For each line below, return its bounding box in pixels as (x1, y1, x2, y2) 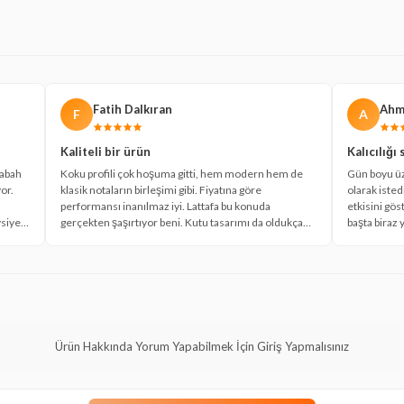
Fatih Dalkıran (93, 101, 173, 116)
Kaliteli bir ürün (60, 143, 151, 159)
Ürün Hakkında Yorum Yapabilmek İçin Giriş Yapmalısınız (55, 338, 349, 353)
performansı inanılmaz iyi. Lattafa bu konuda (60, 198, 271, 213)
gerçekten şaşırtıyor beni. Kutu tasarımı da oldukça (60, 215, 304, 229)
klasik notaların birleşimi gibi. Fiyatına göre (60, 182, 262, 197)
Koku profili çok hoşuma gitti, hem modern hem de (60, 166, 304, 180)
